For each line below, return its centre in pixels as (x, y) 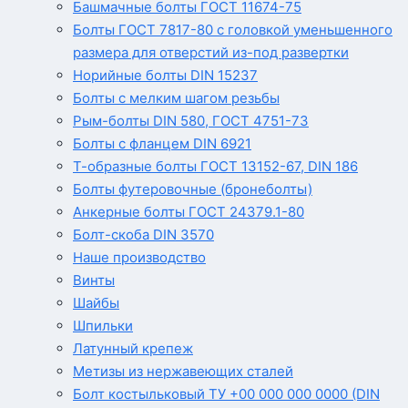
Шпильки (103, 326)
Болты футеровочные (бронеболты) (193, 189)
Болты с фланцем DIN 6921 (162, 144)
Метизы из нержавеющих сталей (183, 372)
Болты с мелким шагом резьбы (176, 98)
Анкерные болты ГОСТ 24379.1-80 (189, 212)
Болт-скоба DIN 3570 (143, 235)
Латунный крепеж (133, 349)
